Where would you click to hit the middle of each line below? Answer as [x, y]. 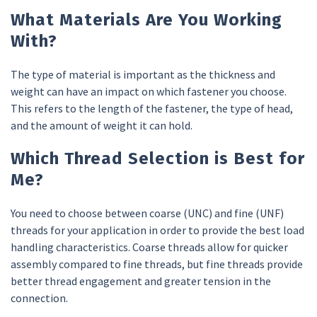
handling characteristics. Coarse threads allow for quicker [149, 247]
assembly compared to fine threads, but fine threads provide [157, 264]
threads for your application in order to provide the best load [157, 230]
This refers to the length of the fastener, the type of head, [152, 108]
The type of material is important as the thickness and [143, 74]
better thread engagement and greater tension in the [141, 281]
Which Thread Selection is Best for [158, 158]
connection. [39, 298]
